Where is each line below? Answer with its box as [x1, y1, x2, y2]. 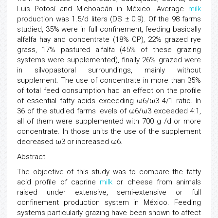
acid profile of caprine [17, 178, 100, 186]
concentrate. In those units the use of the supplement [17, 127, 201, 136]
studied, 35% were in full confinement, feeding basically [17, 25, 201, 34]
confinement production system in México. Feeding [17, 198, 201, 207]
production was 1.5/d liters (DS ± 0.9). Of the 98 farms [17, 15, 201, 23]
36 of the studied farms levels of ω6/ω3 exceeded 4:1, [17, 107, 201, 115]
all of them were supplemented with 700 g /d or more [17, 117, 201, 126]
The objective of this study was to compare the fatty [17, 167, 201, 176]
